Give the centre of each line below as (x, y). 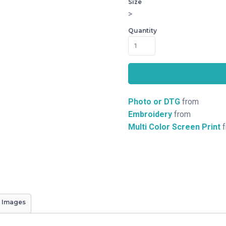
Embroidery (150, 114)
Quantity (143, 31)
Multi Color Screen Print (174, 127)
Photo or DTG (154, 102)
